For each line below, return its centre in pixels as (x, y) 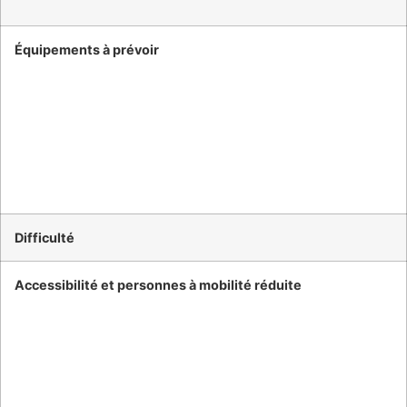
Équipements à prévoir (86, 49)
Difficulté (44, 237)
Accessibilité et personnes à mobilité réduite (158, 284)
